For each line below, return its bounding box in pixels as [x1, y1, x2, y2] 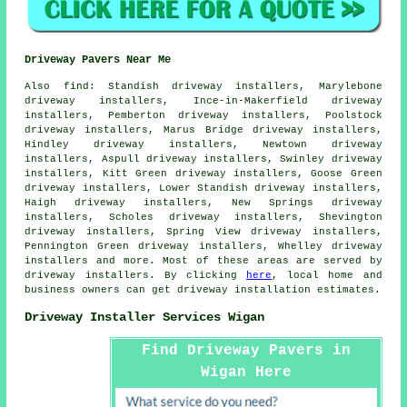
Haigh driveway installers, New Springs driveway [25, 197, 382, 209]
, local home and [272, 270, 382, 282]
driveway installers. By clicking [25, 270, 247, 282]
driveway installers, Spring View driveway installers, [25, 226, 382, 238]
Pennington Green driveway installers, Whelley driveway [25, 241, 382, 253]
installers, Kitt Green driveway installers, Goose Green [25, 168, 382, 180]
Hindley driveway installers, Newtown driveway [25, 139, 382, 151]
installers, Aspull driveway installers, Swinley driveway [25, 154, 382, 165]
